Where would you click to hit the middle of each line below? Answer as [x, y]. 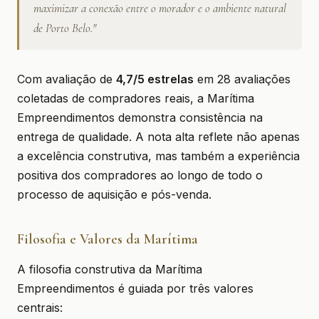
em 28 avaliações [242, 79]
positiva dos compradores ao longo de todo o [140, 175]
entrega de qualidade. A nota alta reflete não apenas [158, 137]
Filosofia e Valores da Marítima [108, 239]
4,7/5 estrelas [155, 79]
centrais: [40, 308]
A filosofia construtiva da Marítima [110, 269]
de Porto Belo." [65, 28]
